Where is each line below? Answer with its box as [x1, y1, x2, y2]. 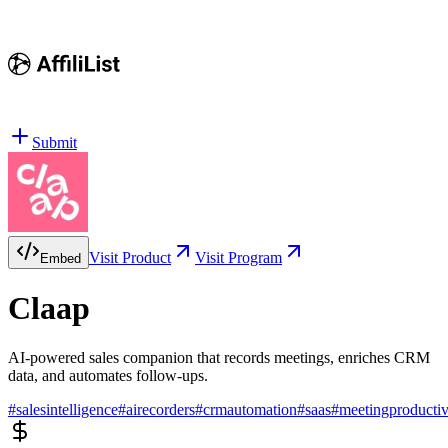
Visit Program [195, 249, 282, 266]
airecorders [126, 400, 195, 418]
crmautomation [203, 400, 297, 418]
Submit [32, 134, 77, 151]
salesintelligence [16, 400, 118, 418]
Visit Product [89, 249, 171, 266]
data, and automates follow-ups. [8, 366, 208, 384]
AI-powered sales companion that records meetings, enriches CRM [8, 348, 430, 366]
